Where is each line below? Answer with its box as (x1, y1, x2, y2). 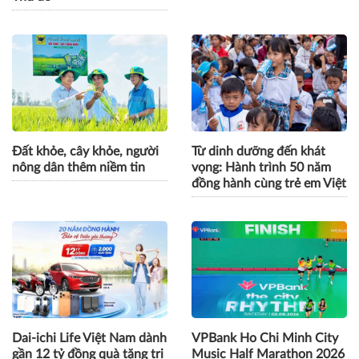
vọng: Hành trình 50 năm (192, 160, 331, 174)
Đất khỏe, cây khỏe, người (12, 144, 159, 158)
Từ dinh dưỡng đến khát (192, 144, 325, 158)
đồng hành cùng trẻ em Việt (192, 176, 346, 190)
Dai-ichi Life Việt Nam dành (12, 331, 167, 345)
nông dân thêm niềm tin (12, 160, 145, 174)
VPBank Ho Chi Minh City (192, 331, 338, 345)
